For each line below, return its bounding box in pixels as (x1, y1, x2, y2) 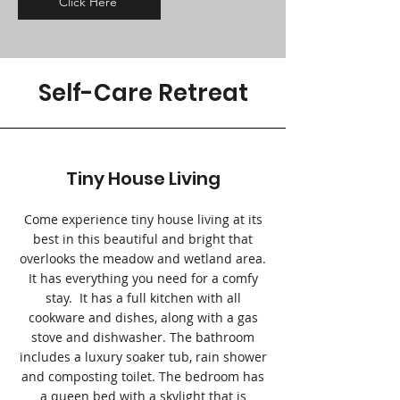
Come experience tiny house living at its (23, 211, 262, 228)
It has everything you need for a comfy (28, 270, 258, 287)
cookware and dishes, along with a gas (28, 309, 258, 326)
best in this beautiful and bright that (33, 230, 253, 247)
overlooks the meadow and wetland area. (20, 250, 266, 267)
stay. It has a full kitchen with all (45, 289, 241, 306)
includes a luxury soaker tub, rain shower (19, 348, 267, 365)
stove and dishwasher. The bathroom (31, 329, 254, 346)
